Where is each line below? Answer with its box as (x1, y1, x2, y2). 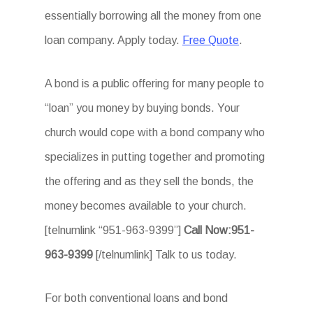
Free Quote (182, 34, 239, 46)
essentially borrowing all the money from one (45, 10, 261, 22)
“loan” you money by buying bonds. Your (45, 102, 240, 114)
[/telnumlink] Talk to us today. (93, 249, 237, 261)
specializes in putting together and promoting (45, 151, 265, 163)
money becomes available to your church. (45, 200, 247, 212)
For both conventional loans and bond (45, 292, 228, 304)
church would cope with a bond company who (45, 126, 265, 138)
